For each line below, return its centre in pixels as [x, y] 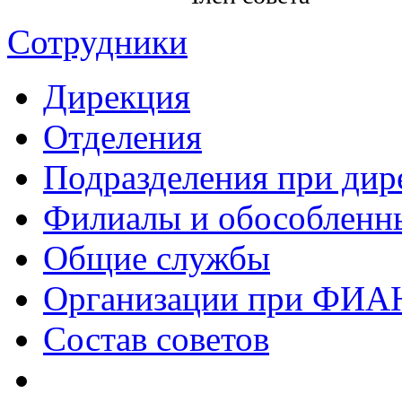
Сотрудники [97, 41]
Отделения [122, 136]
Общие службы [157, 258]
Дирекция [117, 96]
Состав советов [156, 338]
